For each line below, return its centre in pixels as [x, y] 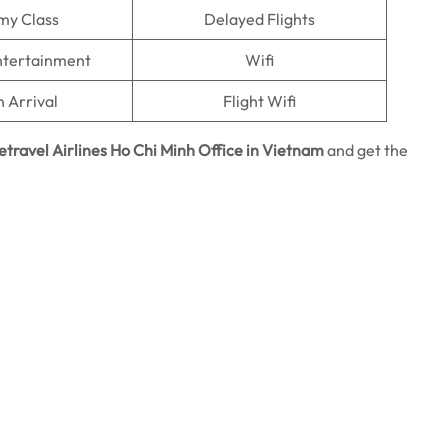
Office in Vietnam [262, 150]
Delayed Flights [259, 19]
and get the [367, 150]
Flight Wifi [259, 101]
